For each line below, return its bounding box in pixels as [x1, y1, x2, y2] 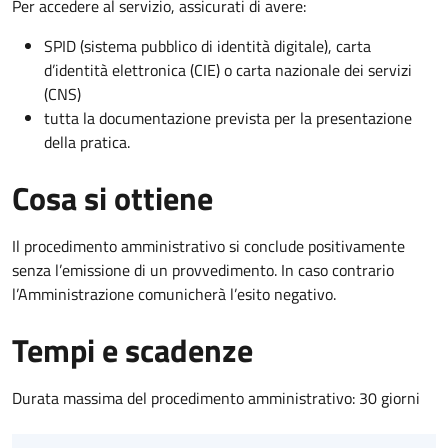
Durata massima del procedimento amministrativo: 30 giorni [12, 385, 420, 410]
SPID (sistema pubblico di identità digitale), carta [44, 33, 371, 58]
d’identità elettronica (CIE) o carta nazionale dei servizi [44, 57, 412, 82]
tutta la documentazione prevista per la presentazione [44, 105, 412, 130]
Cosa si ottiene [12, 173, 213, 222]
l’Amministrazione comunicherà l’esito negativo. [12, 281, 336, 306]
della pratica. [44, 129, 130, 154]
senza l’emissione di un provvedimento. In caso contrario [12, 257, 394, 282]
